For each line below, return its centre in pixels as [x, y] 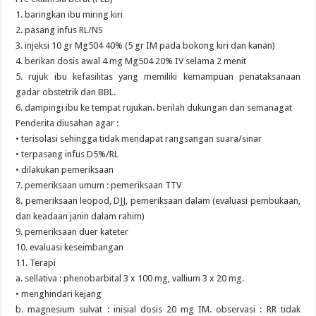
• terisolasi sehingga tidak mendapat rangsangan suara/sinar [139, 139]
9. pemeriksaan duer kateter [72, 232]
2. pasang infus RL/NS [60, 30]
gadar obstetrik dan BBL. [66, 92]
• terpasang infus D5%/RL [67, 154]
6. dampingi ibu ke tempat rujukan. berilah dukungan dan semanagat [154, 108]
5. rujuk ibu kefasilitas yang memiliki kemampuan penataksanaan [158, 77]
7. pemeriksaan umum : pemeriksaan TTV [99, 185]
